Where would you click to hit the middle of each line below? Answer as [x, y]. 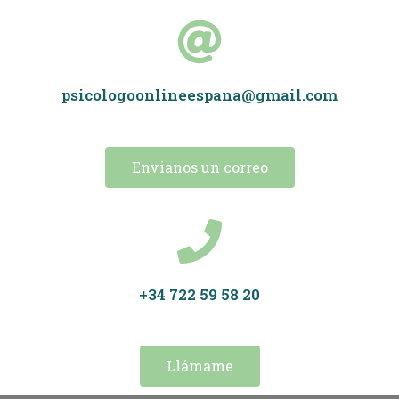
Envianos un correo [199, 167]
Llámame [199, 366]
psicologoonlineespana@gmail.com [199, 95]
